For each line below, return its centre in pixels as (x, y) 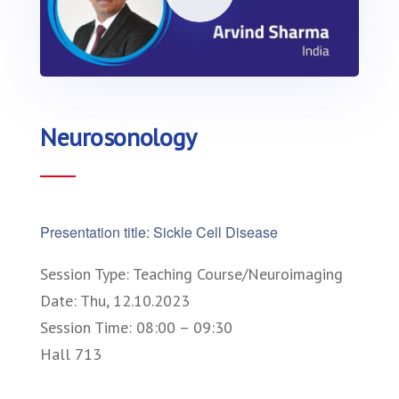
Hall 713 (71, 354)
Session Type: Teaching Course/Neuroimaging (191, 273)
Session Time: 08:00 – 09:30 (136, 327)
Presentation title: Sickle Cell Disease (159, 232)
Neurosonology (118, 136)
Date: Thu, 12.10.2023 (115, 300)
